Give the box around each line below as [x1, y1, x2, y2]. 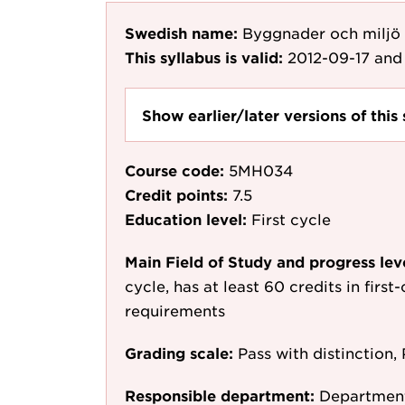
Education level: [125, 210, 247, 229]
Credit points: [125, 185, 228, 204]
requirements [125, 301, 225, 320]
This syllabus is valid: [125, 48, 283, 66]
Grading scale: [125, 344, 233, 363]
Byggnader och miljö [242, 24, 400, 42]
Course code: [125, 161, 224, 180]
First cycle [251, 210, 331, 229]
